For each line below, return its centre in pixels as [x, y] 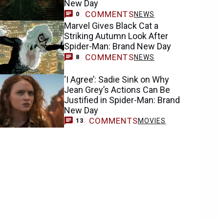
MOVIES [152, 121]
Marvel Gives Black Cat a [111, 26]
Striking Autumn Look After [116, 36]
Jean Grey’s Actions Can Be [117, 89]
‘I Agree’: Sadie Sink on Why [117, 79]
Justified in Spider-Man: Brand [122, 100]
